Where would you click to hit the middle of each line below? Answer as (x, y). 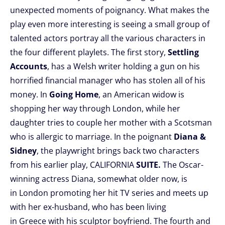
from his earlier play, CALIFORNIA (72, 165)
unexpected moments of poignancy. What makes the (110, 10)
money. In (30, 94)
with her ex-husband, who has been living (88, 207)
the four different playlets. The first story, (89, 52)
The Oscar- (183, 165)
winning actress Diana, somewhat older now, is (99, 179)
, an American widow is (141, 94)
